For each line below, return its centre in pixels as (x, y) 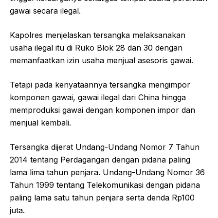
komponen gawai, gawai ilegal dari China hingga (98, 97)
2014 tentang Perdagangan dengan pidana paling (100, 159)
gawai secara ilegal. (45, 10)
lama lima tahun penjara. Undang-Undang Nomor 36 (107, 172)
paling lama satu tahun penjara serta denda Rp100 (102, 197)
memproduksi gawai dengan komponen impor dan (102, 110)
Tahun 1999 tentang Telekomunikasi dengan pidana (105, 185)
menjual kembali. (40, 122)
